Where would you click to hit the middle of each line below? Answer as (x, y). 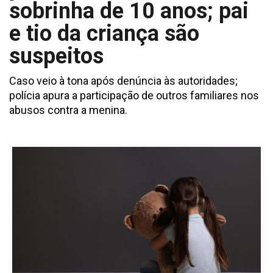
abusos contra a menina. (68, 110)
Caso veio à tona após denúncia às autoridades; (123, 81)
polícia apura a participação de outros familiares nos (134, 96)
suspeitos (56, 56)
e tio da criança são (104, 34)
